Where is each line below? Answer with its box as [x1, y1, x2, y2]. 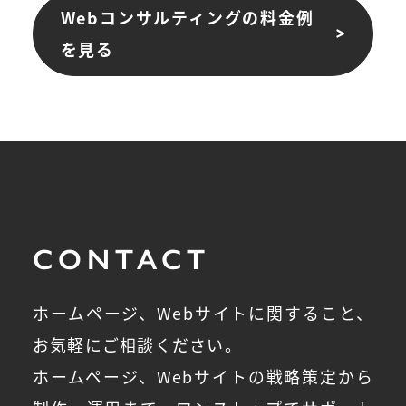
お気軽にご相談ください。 [32, 332, 242, 356]
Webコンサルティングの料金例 [60, 5, 314, 30]
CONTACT [32, 237, 211, 278]
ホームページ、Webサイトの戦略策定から [32, 363, 374, 388]
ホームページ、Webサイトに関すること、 [32, 300, 374, 324]
